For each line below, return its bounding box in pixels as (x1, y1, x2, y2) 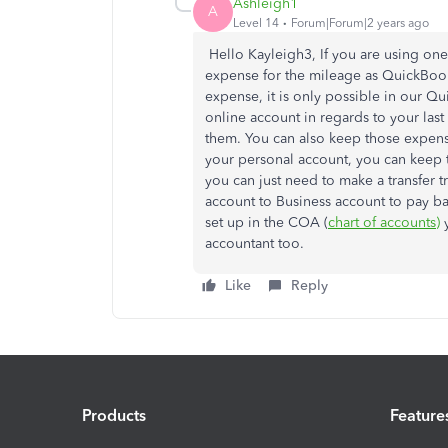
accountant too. (205, 235, 304, 252)
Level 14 (233, 15, 279, 30)
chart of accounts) (328, 214, 440, 231)
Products (82, 405, 146, 425)
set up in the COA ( (205, 214, 328, 231)
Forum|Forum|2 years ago (291, 15, 429, 30)
